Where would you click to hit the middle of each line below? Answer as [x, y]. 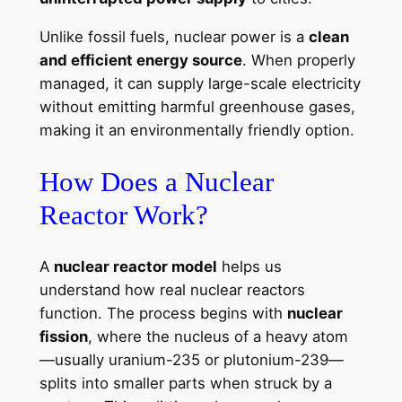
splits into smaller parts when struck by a [185, 383]
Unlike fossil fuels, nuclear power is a [174, 37]
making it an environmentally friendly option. [197, 131]
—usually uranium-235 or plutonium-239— [191, 359]
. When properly [298, 61]
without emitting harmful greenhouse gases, [197, 107]
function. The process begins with [163, 313]
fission [63, 336]
